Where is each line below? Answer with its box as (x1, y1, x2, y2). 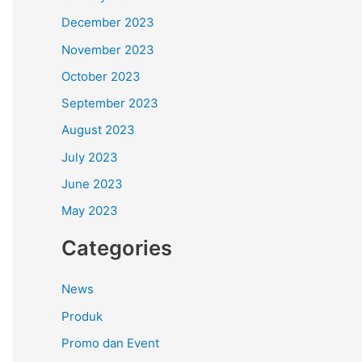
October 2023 (61, 68, 141, 84)
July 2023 (61, 149, 118, 165)
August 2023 (61, 122, 135, 138)
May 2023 (61, 203, 118, 218)
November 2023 (61, 41, 154, 57)
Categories (61, 234, 172, 260)
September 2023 (61, 95, 158, 111)
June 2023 (61, 175, 123, 192)
